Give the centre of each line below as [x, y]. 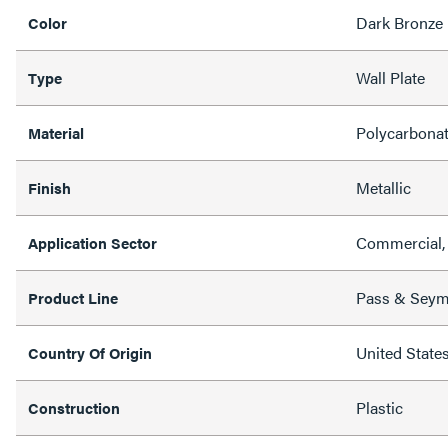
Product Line [73, 297]
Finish [49, 187]
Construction [74, 407]
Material [56, 132]
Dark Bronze [399, 22]
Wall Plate [390, 77]
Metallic [383, 187]
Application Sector [92, 242]
